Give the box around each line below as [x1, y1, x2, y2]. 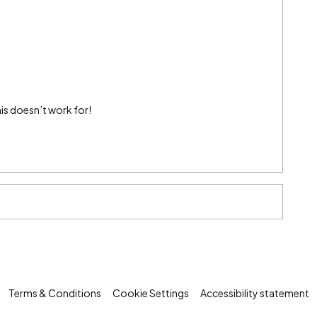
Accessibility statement [200, 287, 309, 299]
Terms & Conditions [8, 287, 101, 299]
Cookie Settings [112, 287, 189, 299]
